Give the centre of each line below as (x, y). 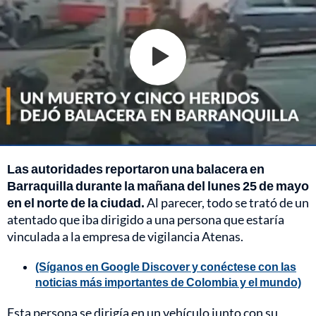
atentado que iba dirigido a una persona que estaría (146, 219)
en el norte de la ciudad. (76, 202)
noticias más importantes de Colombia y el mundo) (168, 281)
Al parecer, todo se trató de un (227, 202)
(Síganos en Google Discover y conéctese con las (166, 266)
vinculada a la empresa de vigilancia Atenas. (125, 236)
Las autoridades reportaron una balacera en (136, 168)
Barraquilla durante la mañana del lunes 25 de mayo (158, 185)
